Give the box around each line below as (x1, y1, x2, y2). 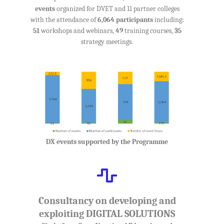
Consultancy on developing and (38, 195, 176, 207)
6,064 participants (97, 16, 153, 24)
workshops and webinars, (39, 27, 115, 35)
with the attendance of (30, 16, 97, 24)
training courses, (122, 27, 174, 35)
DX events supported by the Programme (46, 138, 168, 146)
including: (152, 16, 184, 24)
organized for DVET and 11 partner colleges (54, 5, 179, 13)
